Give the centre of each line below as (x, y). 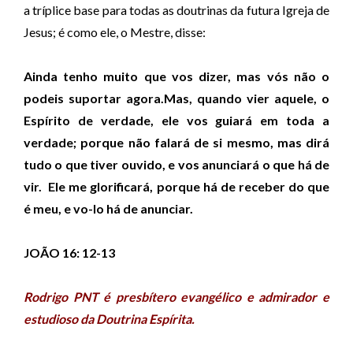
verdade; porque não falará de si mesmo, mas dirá (176, 142)
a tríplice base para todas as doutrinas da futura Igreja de (176, 10)
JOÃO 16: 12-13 (69, 253)
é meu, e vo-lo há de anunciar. (110, 208)
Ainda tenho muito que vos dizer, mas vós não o (176, 76)
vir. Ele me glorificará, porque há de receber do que (176, 186)
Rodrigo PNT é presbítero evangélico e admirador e (176, 297)
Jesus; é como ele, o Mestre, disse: (115, 32)
